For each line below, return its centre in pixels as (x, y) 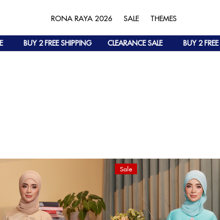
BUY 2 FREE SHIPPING (40, 43)
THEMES (164, 18)
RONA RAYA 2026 (82, 18)
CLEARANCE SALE (118, 43)
